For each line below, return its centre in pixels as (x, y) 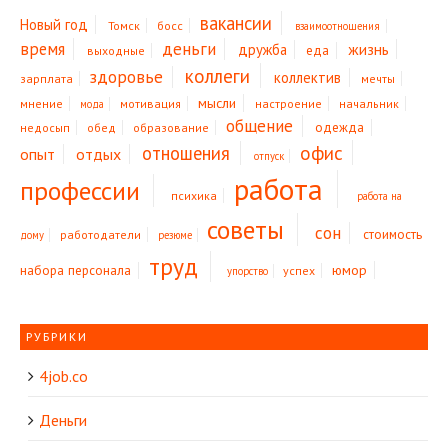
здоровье (126, 77)
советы (246, 230)
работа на (379, 196)
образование (171, 128)
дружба (262, 50)
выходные (115, 51)
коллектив (308, 78)
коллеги (218, 76)
